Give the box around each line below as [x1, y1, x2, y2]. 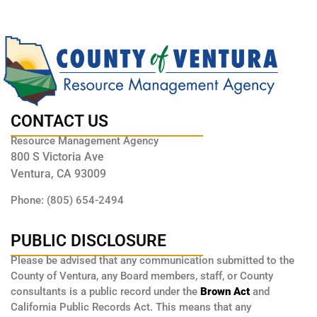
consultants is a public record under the [11, 284, 200, 298]
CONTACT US [11, 111, 108, 131]
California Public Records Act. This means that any [11, 300, 251, 313]
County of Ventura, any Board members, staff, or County [11, 269, 273, 282]
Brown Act [200, 284, 250, 298]
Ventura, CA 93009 [11, 166, 106, 180]
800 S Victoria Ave [11, 149, 104, 163]
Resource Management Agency [11, 134, 158, 147]
